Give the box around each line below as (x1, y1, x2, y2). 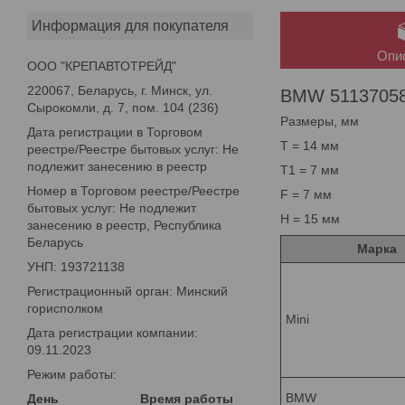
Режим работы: (27, 366, 117, 381)
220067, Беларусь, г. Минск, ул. (27, 82, 212, 98)
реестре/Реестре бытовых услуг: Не (27, 141, 239, 156)
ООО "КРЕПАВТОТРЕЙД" (27, 58, 176, 73)
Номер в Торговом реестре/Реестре (27, 183, 240, 198)
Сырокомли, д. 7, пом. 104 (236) (27, 99, 219, 115)
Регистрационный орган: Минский (27, 283, 228, 298)
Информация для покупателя (32, 17, 229, 33)
